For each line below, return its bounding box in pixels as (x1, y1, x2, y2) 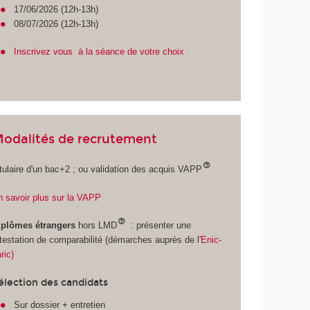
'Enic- (199, 235, 221, 246)
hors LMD (75, 220, 117, 231)
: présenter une (128, 220, 192, 231)
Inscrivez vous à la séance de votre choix (14, 46, 185, 57)
